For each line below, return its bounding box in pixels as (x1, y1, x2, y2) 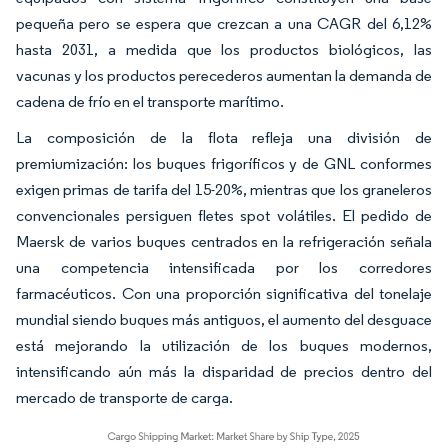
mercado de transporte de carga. (16, 388, 233, 407)
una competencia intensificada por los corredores (16, 258, 432, 277)
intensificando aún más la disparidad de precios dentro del (16, 362, 432, 381)
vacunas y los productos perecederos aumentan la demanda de (16, 66, 432, 85)
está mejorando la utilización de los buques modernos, (16, 336, 432, 355)
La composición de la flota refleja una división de (16, 128, 432, 147)
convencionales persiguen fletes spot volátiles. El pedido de (16, 206, 432, 225)
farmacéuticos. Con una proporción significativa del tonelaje (16, 284, 432, 303)
